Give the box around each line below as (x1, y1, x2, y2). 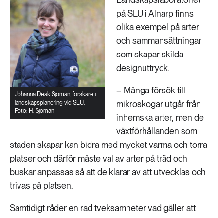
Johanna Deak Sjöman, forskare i (15, 91, 96, 98)
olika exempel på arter (116, 22, 199, 32)
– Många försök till (116, 85, 185, 95)
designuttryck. (116, 63, 169, 73)
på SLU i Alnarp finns (116, 8, 194, 18)
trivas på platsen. (10, 181, 73, 191)
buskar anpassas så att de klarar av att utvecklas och (10, 167, 206, 177)
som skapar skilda (116, 49, 183, 59)
